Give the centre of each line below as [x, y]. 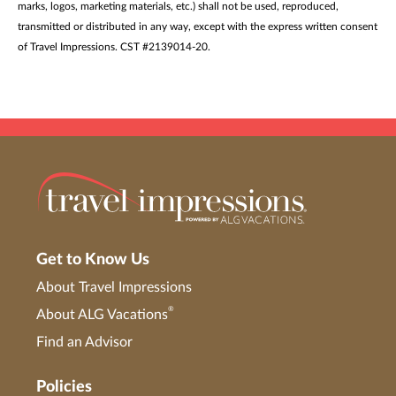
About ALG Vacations [102, 315]
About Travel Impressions [114, 288]
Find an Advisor [84, 343]
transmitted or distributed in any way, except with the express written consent [198, 27]
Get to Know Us [93, 260]
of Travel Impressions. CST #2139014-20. [115, 47]
